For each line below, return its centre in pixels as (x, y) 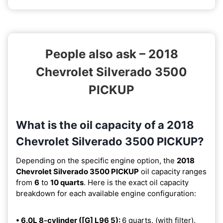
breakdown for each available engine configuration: (106, 193)
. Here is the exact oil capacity (136, 182)
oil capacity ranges (173, 171)
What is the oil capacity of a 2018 (105, 125)
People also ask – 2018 (111, 54)
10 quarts (67, 182)
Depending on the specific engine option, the (96, 160)
